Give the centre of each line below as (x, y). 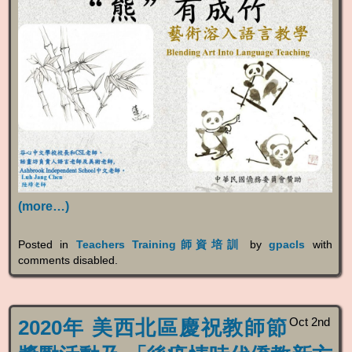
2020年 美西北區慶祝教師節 (152, 327)
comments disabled (66, 260)
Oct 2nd (309, 321)
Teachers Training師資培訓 (159, 245)
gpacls (287, 245)
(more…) (43, 207)
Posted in (47, 245)
